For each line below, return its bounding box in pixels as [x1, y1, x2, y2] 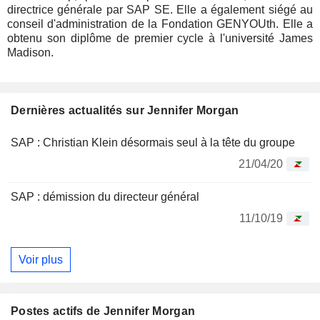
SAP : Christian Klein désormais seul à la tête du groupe [11, 136, 295, 149]
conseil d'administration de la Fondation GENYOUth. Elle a [7, 18, 313, 30]
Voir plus [19, 253, 63, 266]
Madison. [7, 46, 54, 59]
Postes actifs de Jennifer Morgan [11, 305, 196, 318]
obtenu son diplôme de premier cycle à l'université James [7, 32, 313, 44]
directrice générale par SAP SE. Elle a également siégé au [7, 4, 313, 16]
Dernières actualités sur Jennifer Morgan [11, 104, 239, 116]
